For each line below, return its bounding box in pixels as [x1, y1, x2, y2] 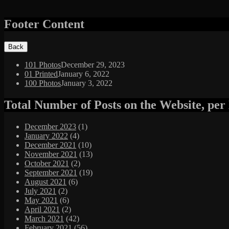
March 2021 [25, 214, 64, 223]
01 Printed [25, 69, 58, 78]
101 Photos [25, 60, 61, 69]
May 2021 [25, 195, 58, 204]
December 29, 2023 [61, 60, 125, 69]
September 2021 [25, 168, 77, 177]
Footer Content [4, 17, 84, 31]
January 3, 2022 [61, 78, 112, 87]
